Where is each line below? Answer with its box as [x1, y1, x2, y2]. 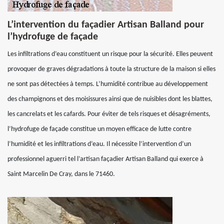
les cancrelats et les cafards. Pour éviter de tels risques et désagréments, [7, 110, 210, 118]
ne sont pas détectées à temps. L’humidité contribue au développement [7, 80, 208, 88]
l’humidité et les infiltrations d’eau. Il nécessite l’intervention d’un [7, 140, 191, 148]
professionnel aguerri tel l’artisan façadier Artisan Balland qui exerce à [7, 155, 203, 163]
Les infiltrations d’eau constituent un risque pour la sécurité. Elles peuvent [7, 50, 213, 58]
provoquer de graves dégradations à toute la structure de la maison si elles [7, 65, 215, 73]
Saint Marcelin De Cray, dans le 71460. [7, 170, 115, 178]
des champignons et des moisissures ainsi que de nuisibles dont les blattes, [7, 95, 212, 103]
